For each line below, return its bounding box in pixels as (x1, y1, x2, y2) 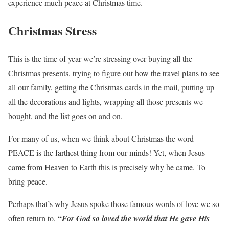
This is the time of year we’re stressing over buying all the (8, 53, 192, 64)
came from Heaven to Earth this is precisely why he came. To (8, 161, 205, 172)
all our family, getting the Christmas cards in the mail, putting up (8, 81, 214, 93)
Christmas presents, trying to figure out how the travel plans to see (8, 67, 219, 78)
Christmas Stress (8, 21, 97, 40)
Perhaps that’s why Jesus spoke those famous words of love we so (8, 198, 219, 209)
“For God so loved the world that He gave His (58, 212, 210, 224)
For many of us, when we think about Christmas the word (8, 132, 194, 144)
